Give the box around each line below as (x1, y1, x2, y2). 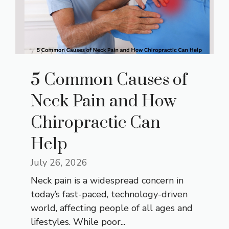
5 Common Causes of (31, 70, 187, 91)
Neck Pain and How (31, 91, 176, 112)
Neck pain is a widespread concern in (31, 174, 184, 187)
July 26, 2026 (31, 156, 87, 169)
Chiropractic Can (31, 112, 161, 134)
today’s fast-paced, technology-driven (31, 188, 188, 201)
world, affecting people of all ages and (31, 202, 193, 215)
